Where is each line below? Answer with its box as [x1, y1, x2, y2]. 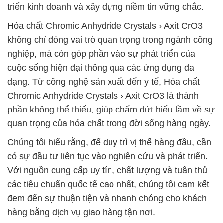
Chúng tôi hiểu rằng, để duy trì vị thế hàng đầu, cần [7, 137, 211, 147]
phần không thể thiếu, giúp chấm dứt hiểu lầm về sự [7, 105, 215, 114]
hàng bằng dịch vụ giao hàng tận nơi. [7, 207, 155, 217]
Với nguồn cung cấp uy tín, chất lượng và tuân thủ [7, 165, 207, 175]
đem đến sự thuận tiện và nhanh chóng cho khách [7, 193, 207, 203]
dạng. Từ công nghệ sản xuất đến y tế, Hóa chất [7, 77, 200, 87]
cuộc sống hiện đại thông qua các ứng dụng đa [7, 63, 194, 73]
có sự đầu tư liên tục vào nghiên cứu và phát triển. [7, 151, 208, 161]
